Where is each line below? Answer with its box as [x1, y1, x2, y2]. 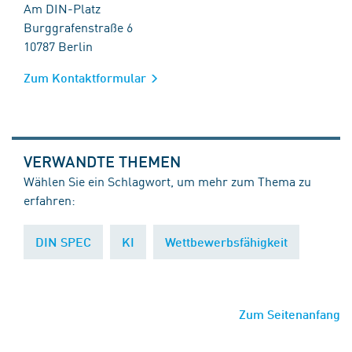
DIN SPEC [35, 234, 91, 249]
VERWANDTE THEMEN [24, 152, 181, 170]
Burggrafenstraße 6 [24, 18, 133, 35]
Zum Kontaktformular [24, 70, 149, 85]
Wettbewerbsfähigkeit [165, 234, 288, 249]
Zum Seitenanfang [239, 306, 340, 321]
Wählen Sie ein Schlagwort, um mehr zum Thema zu [24, 172, 311, 189]
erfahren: [24, 191, 75, 208]
